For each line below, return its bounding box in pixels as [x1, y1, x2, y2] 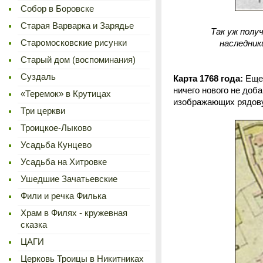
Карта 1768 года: [173, 74, 245, 84]
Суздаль [21, 72, 56, 82]
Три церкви [21, 106, 65, 116]
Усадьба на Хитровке [21, 157, 107, 167]
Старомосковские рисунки [21, 38, 127, 48]
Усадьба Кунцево [21, 140, 92, 150]
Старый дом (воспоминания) [21, 55, 136, 65]
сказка [21, 220, 47, 230]
